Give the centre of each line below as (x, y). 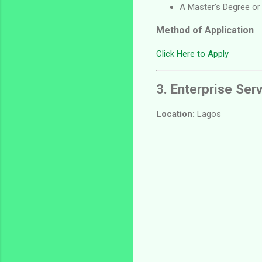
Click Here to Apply (192, 54)
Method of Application (205, 30)
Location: (175, 114)
